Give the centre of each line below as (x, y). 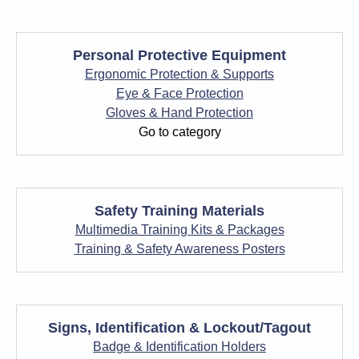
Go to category (179, 132)
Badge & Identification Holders (179, 347)
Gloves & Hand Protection (179, 113)
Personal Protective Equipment (179, 55)
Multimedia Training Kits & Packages (179, 230)
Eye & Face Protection (179, 93)
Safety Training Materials (179, 211)
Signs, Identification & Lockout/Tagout (179, 328)
